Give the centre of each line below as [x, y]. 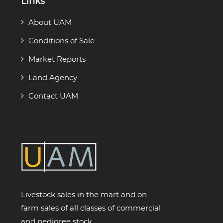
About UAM [50, 22]
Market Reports [57, 59]
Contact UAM [53, 96]
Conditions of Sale [61, 40]
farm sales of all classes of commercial [91, 208]
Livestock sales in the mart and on [84, 194]
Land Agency [53, 77]
